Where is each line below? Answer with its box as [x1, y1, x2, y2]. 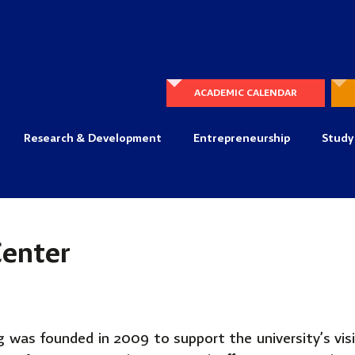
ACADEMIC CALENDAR [193, 86, 297, 101]
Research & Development [24, 130, 162, 148]
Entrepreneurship [193, 130, 290, 148]
